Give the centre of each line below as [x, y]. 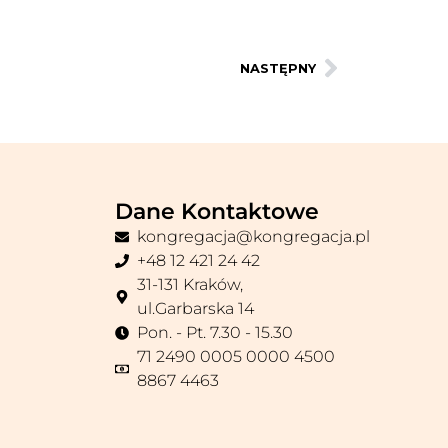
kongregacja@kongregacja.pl [254, 237]
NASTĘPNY [278, 68]
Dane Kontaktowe [216, 212]
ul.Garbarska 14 [196, 309]
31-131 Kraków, [190, 285]
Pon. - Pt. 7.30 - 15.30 [215, 333]
